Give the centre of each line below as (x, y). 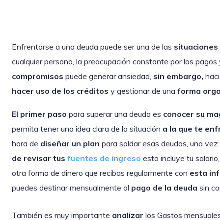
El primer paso (40, 114)
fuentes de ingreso (104, 158)
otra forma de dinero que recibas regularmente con (101, 173)
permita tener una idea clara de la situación (87, 129)
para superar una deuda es (116, 114)
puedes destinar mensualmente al (71, 188)
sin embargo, (178, 76)
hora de (26, 144)
